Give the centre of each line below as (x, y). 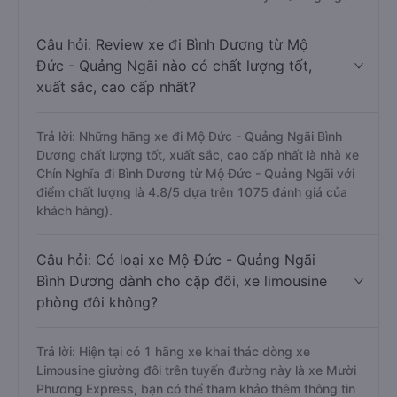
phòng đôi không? (97, 302)
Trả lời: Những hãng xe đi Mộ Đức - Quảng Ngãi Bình (189, 136)
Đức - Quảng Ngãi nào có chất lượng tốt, (174, 66)
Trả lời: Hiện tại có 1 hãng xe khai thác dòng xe (173, 351)
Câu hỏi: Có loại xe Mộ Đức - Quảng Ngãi (176, 260)
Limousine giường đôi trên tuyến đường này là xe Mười (196, 370)
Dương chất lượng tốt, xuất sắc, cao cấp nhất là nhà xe (198, 155)
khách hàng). (74, 210)
